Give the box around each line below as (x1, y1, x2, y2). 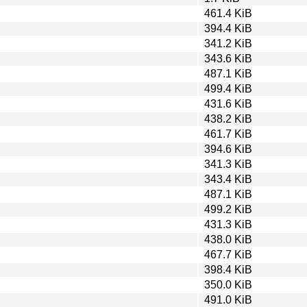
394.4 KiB (204, 22, 252, 34)
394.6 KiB (204, 143, 252, 155)
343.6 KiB (204, 52, 252, 64)
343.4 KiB (204, 173, 252, 185)
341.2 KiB (204, 37, 252, 49)
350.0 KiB (204, 278, 252, 291)
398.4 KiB (204, 263, 252, 275)
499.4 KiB (204, 82, 252, 95)
